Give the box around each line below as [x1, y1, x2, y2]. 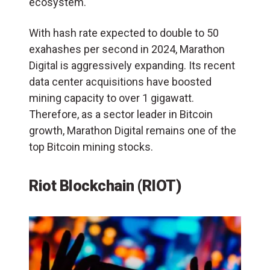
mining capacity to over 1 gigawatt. [29, 92, 194, 105]
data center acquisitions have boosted [29, 75, 212, 89]
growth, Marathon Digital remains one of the [29, 124, 236, 137]
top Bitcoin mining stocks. [29, 140, 153, 154]
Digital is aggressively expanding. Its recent [29, 59, 235, 72]
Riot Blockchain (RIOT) [29, 177, 181, 195]
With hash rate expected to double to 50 [29, 27, 219, 40]
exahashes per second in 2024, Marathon [29, 43, 225, 56]
